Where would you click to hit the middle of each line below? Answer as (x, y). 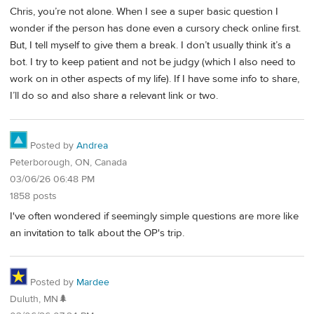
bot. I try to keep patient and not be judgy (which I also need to (153, 62)
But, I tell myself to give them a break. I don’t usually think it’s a (150, 46)
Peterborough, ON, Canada (68, 163)
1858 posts (33, 196)
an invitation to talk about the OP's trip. (97, 233)
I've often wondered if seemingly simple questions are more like (154, 216)
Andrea (92, 146)
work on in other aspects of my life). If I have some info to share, (155, 79)
